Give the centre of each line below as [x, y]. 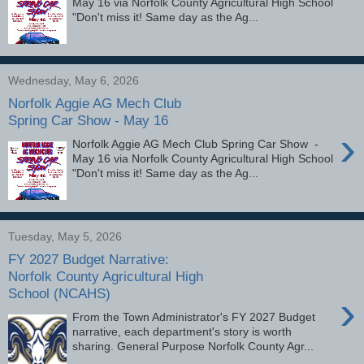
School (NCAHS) [59, 294]
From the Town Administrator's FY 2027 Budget [194, 316]
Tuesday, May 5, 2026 [65, 236]
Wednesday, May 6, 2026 [74, 80]
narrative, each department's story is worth [182, 331]
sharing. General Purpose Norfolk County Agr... [193, 346]
